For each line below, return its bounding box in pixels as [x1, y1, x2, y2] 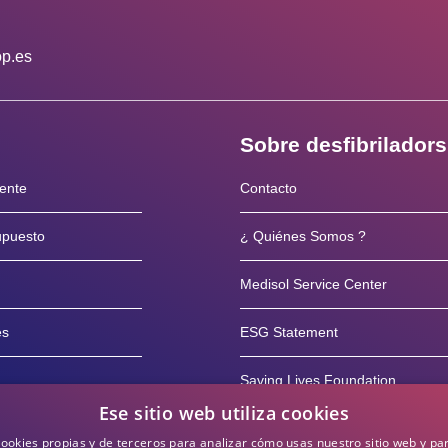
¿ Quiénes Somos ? [240, 228, 366, 244]
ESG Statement [240, 324, 338, 340]
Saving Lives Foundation [240, 372, 396, 388]
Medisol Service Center [240, 276, 387, 292]
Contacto [240, 180, 297, 196]
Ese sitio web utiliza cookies [98, 401, 350, 425]
